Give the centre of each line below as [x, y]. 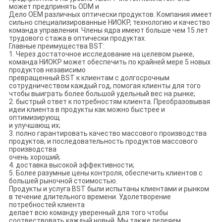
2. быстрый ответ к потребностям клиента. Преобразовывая [109, 102]
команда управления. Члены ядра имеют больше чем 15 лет [108, 30]
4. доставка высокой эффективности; [71, 165]
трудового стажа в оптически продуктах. [77, 38]
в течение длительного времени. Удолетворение [90, 197]
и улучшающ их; [34, 125]
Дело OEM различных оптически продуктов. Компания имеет [110, 14]
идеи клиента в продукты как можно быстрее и [87, 110]
